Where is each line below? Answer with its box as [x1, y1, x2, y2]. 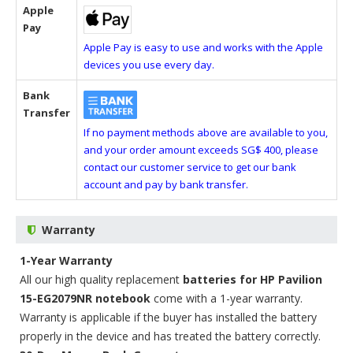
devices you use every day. [84, 58, 214, 72]
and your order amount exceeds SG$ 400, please [84, 143, 318, 157]
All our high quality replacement [20, 272, 183, 287]
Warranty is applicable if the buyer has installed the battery [20, 310, 317, 325]
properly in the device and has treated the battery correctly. [20, 329, 321, 344]
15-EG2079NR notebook [20, 291, 150, 306]
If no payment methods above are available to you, [84, 125, 328, 139]
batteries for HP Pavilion [183, 272, 322, 287]
